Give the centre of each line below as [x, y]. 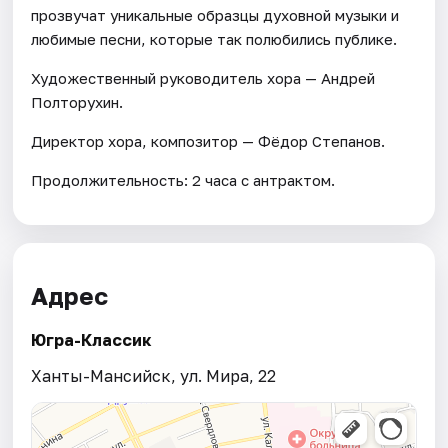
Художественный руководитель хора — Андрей [203, 78]
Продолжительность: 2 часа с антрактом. [183, 180]
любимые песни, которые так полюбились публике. [214, 39]
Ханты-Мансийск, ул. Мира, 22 [154, 376]
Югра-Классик [92, 340]
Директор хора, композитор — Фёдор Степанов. [208, 141]
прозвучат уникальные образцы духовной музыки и [215, 15]
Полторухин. [77, 102]
